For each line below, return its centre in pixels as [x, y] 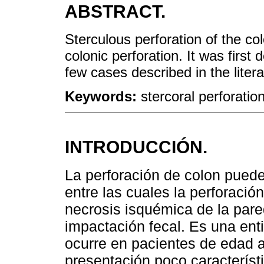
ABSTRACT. [115, 12]
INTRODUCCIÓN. [136, 146]
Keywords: [103, 96]
